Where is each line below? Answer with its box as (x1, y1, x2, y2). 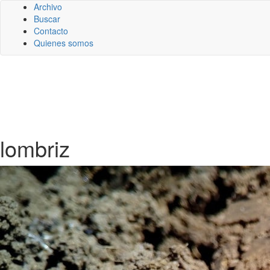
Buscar (34, 13, 60, 25)
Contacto (34, 25, 68, 37)
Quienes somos (34, 37, 93, 49)
